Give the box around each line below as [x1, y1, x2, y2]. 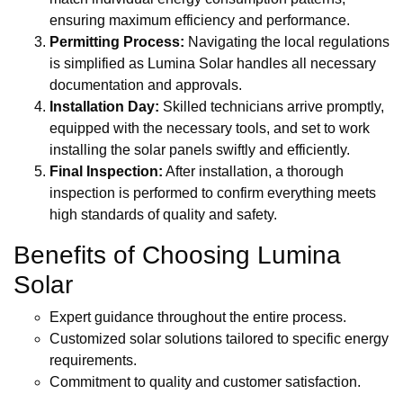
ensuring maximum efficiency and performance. [49, 13, 350, 29]
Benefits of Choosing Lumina [13, 241, 341, 270]
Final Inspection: [49, 164, 163, 180]
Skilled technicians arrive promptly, [159, 99, 384, 115]
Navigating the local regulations [184, 34, 390, 50]
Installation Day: [49, 99, 159, 115]
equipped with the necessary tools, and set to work [49, 121, 370, 137]
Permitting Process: [49, 34, 184, 50]
